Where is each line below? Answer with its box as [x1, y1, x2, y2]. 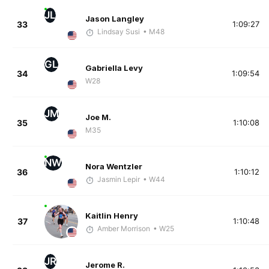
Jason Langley [85, 14, 144, 24]
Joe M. [85, 112, 111, 122]
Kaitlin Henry [85, 211, 138, 221]
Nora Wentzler [85, 162, 142, 172]
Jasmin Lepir [97, 175, 140, 184]
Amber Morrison [97, 224, 150, 234]
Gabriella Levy [85, 63, 143, 73]
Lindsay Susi [97, 27, 140, 37]
